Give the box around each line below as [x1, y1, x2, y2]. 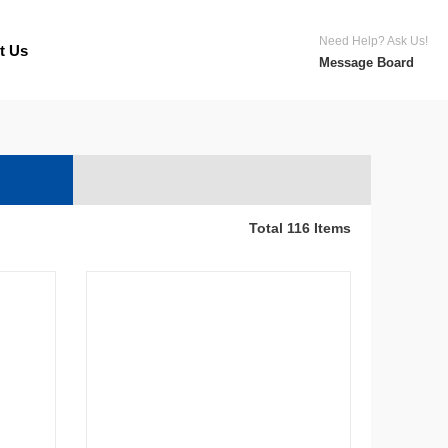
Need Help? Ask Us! [319, 34, 428, 48]
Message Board [319, 55, 414, 70]
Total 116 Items [248, 220, 351, 236]
